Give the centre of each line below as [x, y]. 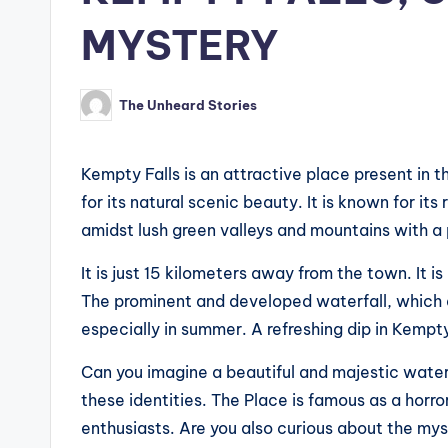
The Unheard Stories [188, 104]
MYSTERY [180, 46]
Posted [104, 110]
